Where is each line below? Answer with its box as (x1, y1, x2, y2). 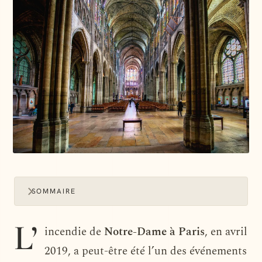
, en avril (205, 223, 247, 240)
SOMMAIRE (31, 186, 76, 196)
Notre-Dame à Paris (104, 223, 205, 240)
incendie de (44, 223, 104, 240)
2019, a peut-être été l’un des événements (44, 242, 247, 260)
